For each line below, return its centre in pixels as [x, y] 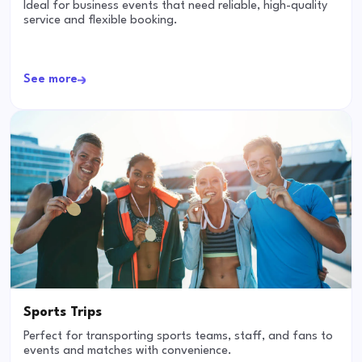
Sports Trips [63, 313]
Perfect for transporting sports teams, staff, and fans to [178, 337]
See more [51, 80]
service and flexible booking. [101, 21]
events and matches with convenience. [128, 351]
